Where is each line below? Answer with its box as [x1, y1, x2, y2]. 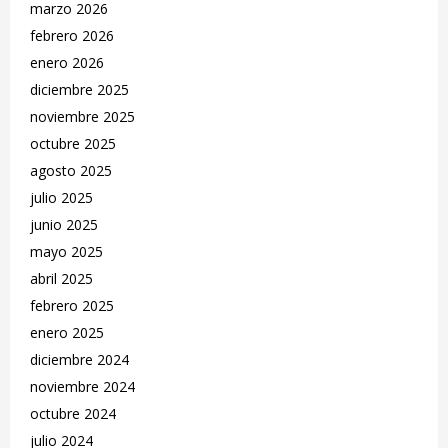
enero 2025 [30, 322, 104, 342]
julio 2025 [30, 187, 93, 207]
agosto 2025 [30, 160, 112, 180]
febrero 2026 [30, 25, 114, 45]
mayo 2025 [30, 241, 103, 261]
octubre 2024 [30, 403, 116, 423]
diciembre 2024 [30, 349, 129, 369]
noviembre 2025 [30, 106, 135, 126]
